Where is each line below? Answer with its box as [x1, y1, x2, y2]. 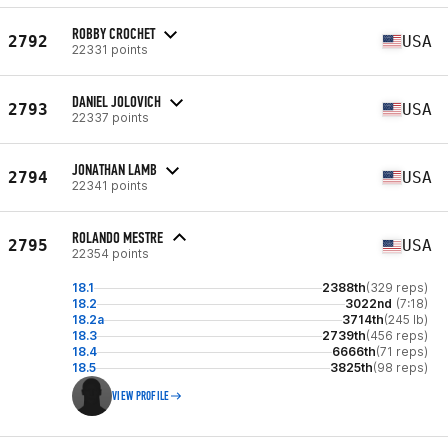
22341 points [72, 177, 148, 193]
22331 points [72, 41, 148, 57]
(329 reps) [366, 280, 428, 295]
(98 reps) [373, 360, 428, 375]
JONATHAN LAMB [72, 159, 157, 179]
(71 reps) [376, 344, 428, 359]
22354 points [72, 246, 149, 261]
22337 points [72, 109, 149, 125]
